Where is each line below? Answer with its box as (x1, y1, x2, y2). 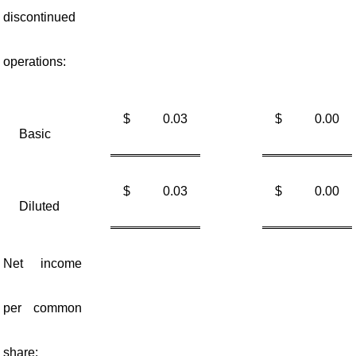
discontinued (2, 10, 75, 24)
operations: (2, 55, 66, 68)
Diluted (18, 199, 60, 213)
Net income (2, 257, 83, 270)
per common (2, 301, 83, 315)
